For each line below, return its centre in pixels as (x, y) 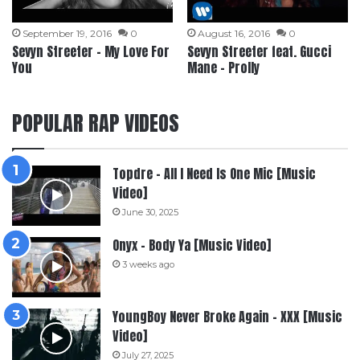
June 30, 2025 (150, 212)
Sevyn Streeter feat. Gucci (259, 51)
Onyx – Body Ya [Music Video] (192, 245)
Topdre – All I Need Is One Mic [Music (214, 173)
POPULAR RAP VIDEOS (96, 123)
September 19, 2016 (67, 33)
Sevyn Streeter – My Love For (91, 51)
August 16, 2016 (233, 33)
